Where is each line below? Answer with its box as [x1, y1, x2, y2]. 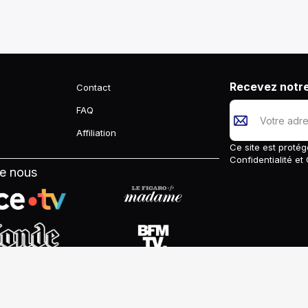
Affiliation [76, 127, 117, 138]
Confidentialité [230, 154, 296, 165]
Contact [76, 82, 111, 93]
